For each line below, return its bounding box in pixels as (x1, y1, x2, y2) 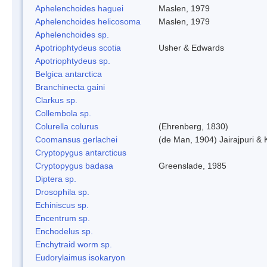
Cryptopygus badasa (35, 160, 113, 170)
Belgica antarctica (35, 69, 102, 79)
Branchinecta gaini (35, 82, 105, 92)
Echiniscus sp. (35, 200, 89, 210)
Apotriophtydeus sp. (35, 55, 110, 66)
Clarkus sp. (35, 95, 77, 105)
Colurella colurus (35, 121, 98, 131)
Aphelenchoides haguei (35, 3, 123, 13)
